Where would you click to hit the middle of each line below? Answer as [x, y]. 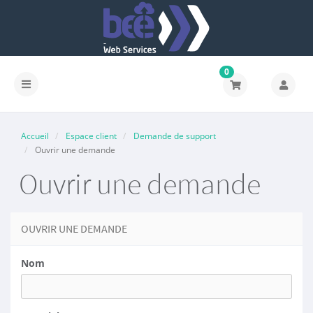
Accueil [35, 136]
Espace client [91, 136]
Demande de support [175, 136]
